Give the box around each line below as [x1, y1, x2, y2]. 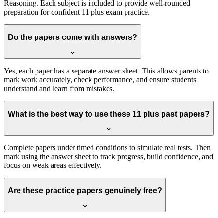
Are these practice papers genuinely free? [8, 186, 162, 195]
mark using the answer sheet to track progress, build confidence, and [4, 152, 213, 161]
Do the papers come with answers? [8, 33, 137, 42]
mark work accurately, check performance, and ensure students [4, 75, 196, 84]
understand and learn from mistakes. [4, 84, 114, 93]
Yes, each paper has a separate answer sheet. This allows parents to [4, 67, 209, 75]
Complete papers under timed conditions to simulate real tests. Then [4, 143, 211, 152]
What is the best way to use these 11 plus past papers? [8, 109, 210, 118]
